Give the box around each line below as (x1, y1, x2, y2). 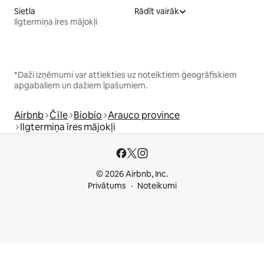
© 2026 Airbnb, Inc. (96, 169, 168, 180)
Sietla (14, 6, 35, 17)
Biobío (74, 109, 102, 122)
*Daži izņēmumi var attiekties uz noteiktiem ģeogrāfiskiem (14, 70, 237, 81)
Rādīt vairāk (134, 6, 179, 17)
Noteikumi (137, 180, 177, 192)
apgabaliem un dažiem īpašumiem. (14, 80, 147, 91)
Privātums (87, 180, 126, 192)
